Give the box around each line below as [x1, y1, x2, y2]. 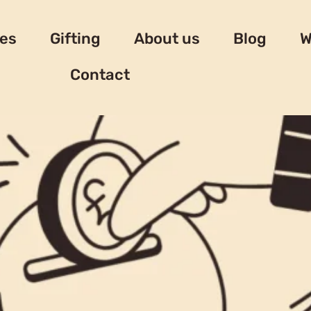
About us [133, 29, 200, 48]
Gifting [49, 29, 101, 48]
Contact [69, 65, 130, 84]
